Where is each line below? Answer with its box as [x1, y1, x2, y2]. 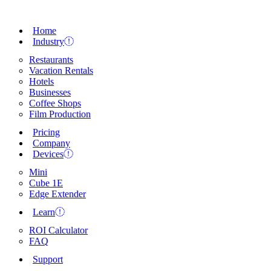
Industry [33, 36, 64, 47]
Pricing [33, 127, 60, 137]
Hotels [29, 76, 54, 87]
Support [33, 254, 63, 264]
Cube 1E [29, 178, 63, 188]
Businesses [29, 87, 71, 97]
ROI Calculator [29, 225, 88, 235]
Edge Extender [29, 189, 86, 199]
